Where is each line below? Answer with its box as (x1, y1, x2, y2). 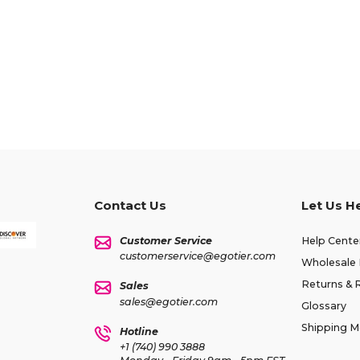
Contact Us (93, 197, 166, 213)
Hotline (119, 325, 158, 337)
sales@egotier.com (119, 295, 218, 308)
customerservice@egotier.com (119, 250, 276, 263)
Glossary (301, 299, 346, 312)
